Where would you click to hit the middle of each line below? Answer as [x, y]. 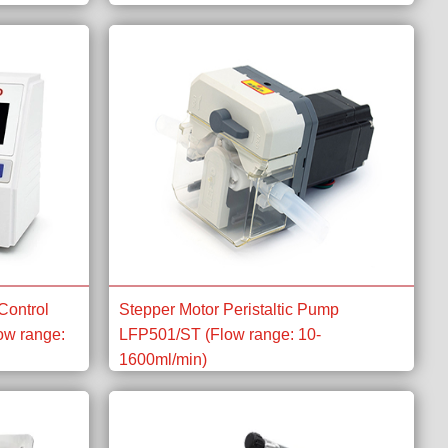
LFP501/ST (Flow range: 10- [219, 334]
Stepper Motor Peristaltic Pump [228, 309]
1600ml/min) [162, 359]
